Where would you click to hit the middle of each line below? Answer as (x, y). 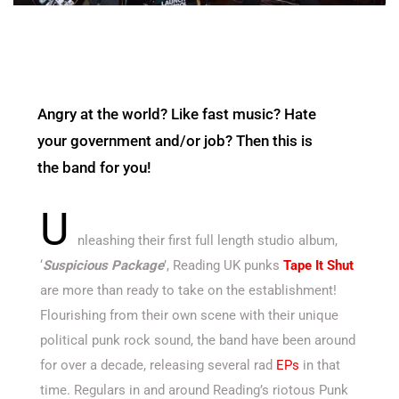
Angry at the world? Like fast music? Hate (177, 114)
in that (320, 366)
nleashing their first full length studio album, (208, 241)
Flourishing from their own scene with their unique (189, 316)
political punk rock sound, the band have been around (198, 341)
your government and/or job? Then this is (175, 141)
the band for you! (94, 168)
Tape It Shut (318, 266)
